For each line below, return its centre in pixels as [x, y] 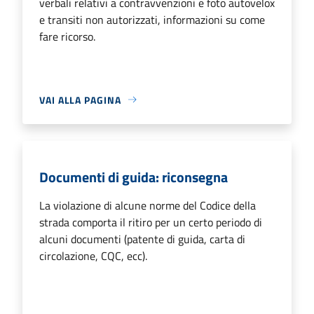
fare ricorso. [67, 36]
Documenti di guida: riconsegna [134, 177]
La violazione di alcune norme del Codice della [148, 205]
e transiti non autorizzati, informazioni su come [152, 19]
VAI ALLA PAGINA [80, 100]
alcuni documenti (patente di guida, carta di [142, 239]
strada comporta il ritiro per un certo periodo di [151, 222]
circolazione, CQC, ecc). [93, 255]
